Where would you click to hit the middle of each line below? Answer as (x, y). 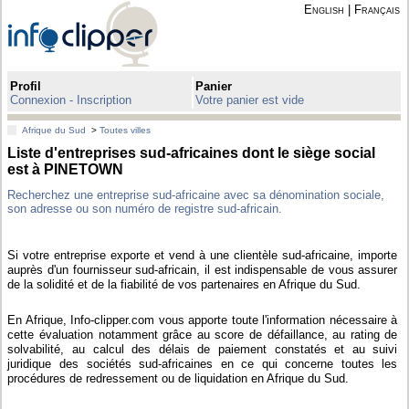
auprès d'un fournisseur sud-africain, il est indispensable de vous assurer (203, 269)
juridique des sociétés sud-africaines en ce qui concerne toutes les (203, 363)
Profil (26, 86)
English (324, 10)
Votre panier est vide (250, 100)
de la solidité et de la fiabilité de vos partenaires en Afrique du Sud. (184, 284)
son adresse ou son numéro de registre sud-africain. (145, 208)
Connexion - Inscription (71, 100)
